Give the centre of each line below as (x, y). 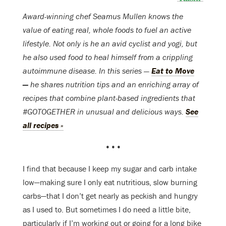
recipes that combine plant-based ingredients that (109, 98)
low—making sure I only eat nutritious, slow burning (110, 182)
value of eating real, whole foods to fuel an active (107, 30)
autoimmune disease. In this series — (87, 71)
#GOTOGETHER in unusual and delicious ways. (104, 112)
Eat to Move (173, 71)
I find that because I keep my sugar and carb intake (110, 169)
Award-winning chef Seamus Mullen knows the (103, 16)
